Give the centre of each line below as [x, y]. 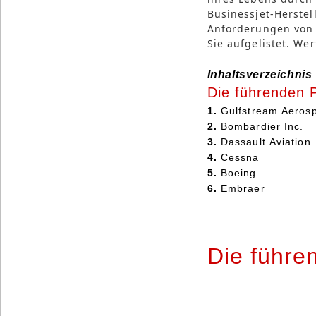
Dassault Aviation [266, 142]
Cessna [240, 158]
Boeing [238, 173]
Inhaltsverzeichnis [260, 75]
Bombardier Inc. [262, 127]
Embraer [243, 189]
